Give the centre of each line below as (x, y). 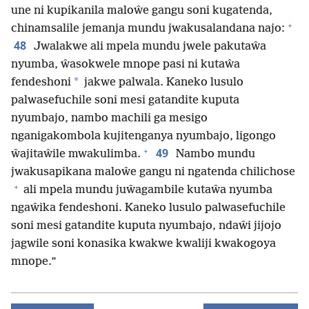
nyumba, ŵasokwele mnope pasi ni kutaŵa (126, 65)
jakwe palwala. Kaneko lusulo (162, 83)
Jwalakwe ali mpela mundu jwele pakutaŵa (149, 47)
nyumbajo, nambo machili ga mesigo (109, 119)
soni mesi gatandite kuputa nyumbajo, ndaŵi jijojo (146, 226)
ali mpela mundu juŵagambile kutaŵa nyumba (147, 190)
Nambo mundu (214, 154)
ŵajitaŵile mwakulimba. (76, 154)
